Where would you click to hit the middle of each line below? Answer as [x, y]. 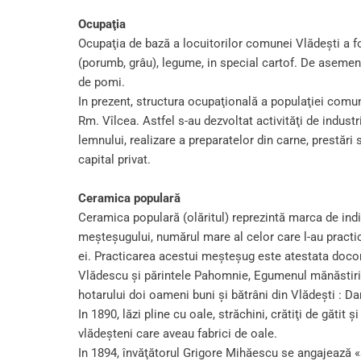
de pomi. [102, 83]
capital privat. [114, 160]
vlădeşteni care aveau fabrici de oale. [178, 334]
